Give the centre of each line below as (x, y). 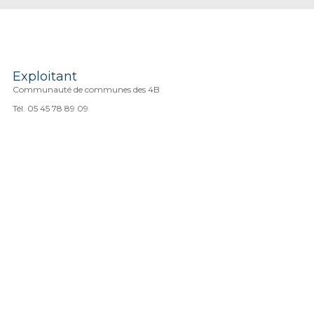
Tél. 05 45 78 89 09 (51, 108)
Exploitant (45, 76)
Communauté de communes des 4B (87, 89)
